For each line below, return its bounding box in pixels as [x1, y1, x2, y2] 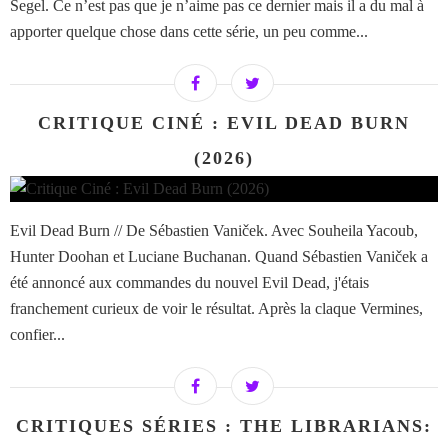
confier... [10, 326, 65, 344]
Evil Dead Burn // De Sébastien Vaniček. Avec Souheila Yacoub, [10, 222, 418, 240]
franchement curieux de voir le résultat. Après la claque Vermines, [10, 300, 423, 318]
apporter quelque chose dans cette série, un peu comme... [10, 23, 368, 41]
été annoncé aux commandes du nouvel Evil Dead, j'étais [10, 274, 369, 292]
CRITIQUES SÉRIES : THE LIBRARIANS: [16, 416, 432, 437]
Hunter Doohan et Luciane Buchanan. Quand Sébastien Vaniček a [10, 248, 428, 266]
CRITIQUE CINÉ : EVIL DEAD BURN [38, 113, 410, 134]
